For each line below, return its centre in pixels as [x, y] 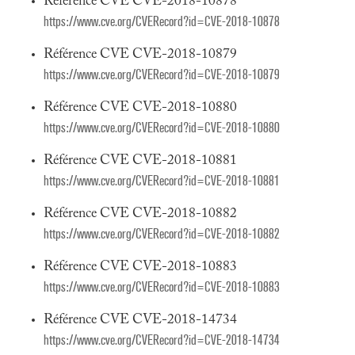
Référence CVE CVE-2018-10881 [140, 161]
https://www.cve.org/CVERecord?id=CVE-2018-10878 [162, 22]
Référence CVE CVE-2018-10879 [140, 55]
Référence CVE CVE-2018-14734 [140, 320]
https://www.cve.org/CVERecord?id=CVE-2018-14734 [162, 340]
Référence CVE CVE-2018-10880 [140, 108]
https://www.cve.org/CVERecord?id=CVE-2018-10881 [162, 181]
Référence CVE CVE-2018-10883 [140, 267]
